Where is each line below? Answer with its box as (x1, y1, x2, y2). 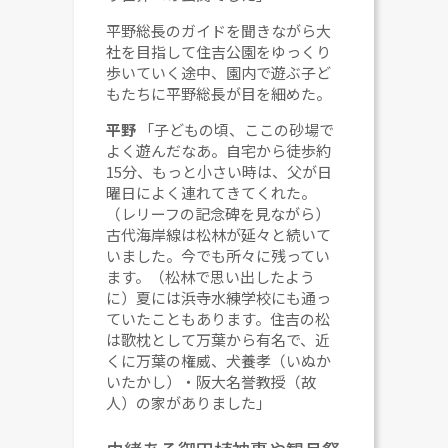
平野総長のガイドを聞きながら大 (106, 19, 332, 41)
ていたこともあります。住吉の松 (106, 307, 331, 329)
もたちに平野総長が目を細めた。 (106, 82, 332, 104)
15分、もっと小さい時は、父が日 (106, 160, 333, 182)
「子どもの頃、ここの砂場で (139, 118, 335, 140)
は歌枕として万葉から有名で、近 (106, 328, 331, 350)
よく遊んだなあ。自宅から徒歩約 (106, 139, 332, 161)
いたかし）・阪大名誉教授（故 (106, 370, 317, 392)
